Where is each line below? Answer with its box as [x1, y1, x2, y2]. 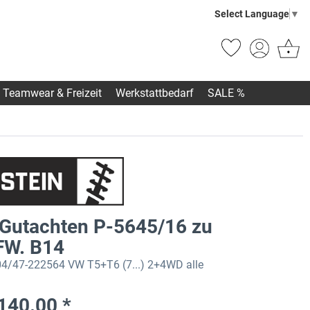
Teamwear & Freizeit [3, 86, 102, 100]
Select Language [215, 8, 289, 19]
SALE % [208, 86, 245, 100]
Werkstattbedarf [116, 86, 194, 100]
